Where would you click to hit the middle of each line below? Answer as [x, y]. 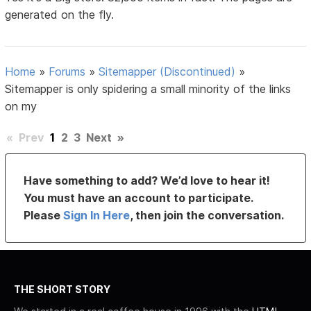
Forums [67, 72]
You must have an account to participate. [138, 198]
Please [44, 216]
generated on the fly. [60, 15]
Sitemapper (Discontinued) [167, 72]
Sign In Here [97, 216]
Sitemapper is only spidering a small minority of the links [148, 89]
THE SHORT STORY [62, 289]
